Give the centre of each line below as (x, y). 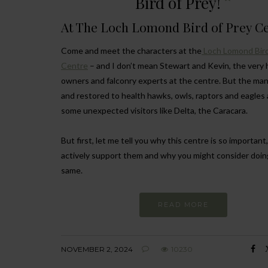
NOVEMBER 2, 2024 (97, 249)
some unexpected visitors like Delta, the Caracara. (154, 110)
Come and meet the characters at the (131, 50)
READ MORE (183, 204)
